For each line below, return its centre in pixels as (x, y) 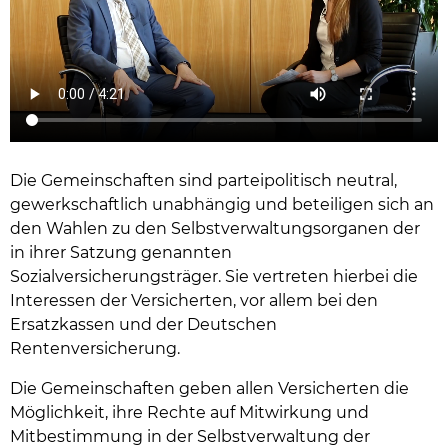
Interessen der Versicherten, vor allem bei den (194, 301)
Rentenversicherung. (95, 349)
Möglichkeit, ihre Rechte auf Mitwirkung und (189, 413)
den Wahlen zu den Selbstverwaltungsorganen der (215, 229)
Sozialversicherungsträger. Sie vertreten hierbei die (214, 277)
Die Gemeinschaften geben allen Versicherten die (209, 389)
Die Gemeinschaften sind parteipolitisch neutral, (203, 181)
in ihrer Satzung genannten (121, 253)
